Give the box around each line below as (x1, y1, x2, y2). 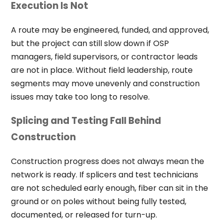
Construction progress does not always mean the (10, 156, 204, 167)
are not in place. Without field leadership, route (10, 64, 193, 76)
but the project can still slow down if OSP (10, 37, 169, 49)
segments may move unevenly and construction (10, 77, 200, 89)
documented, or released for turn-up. (10, 209, 157, 221)
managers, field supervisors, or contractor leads (10, 51, 198, 62)
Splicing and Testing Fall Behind (10, 114, 161, 128)
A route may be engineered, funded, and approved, (10, 24, 209, 36)
